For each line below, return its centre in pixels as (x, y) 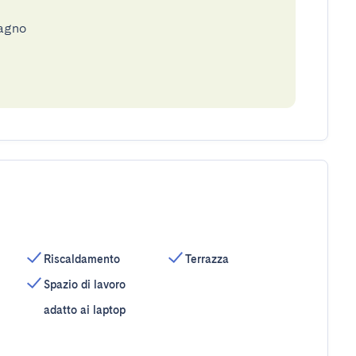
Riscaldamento (81, 259)
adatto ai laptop (84, 310)
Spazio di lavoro (84, 284)
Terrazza (207, 259)
